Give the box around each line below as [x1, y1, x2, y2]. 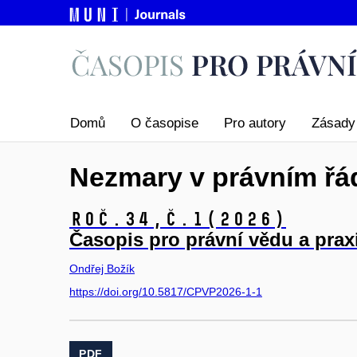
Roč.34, [69, 206, 164, 230]
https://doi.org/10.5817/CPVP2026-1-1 [69, 285, 262, 299]
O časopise [131, 116, 198, 131]
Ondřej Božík [69, 261, 135, 275]
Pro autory [224, 116, 286, 131]
